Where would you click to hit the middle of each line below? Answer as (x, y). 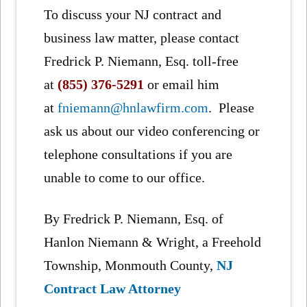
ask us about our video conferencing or (152, 131)
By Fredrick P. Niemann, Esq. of (134, 219)
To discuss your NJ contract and (133, 14)
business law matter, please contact (142, 37)
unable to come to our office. (125, 177)
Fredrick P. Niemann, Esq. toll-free (142, 61)
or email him (184, 84)
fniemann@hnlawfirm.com (133, 107)
